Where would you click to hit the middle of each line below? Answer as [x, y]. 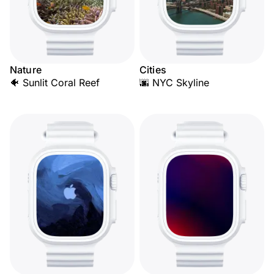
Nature [26, 70]
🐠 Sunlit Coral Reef [55, 83]
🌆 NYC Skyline [174, 83]
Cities [153, 70]
